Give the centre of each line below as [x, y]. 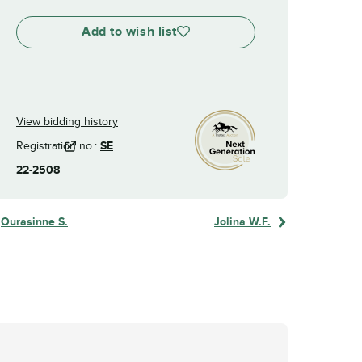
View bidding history [67, 121]
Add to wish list [129, 31]
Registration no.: [58, 145]
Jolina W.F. [242, 221]
